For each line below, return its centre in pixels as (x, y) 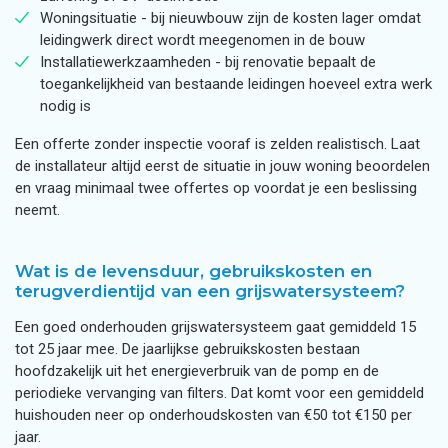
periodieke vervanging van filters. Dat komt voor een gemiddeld (219, 393)
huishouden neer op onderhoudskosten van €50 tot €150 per (213, 415)
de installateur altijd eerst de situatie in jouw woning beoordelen (222, 166)
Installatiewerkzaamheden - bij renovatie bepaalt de (208, 62)
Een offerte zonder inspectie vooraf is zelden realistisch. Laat (217, 144)
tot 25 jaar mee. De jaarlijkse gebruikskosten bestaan (187, 349)
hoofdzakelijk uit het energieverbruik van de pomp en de (197, 371)
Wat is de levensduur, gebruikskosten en (193, 271)
